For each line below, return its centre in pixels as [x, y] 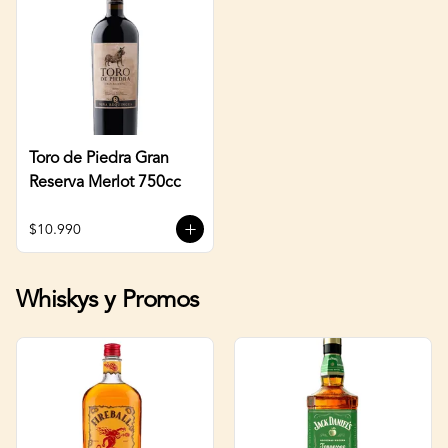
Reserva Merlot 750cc [105, 182]
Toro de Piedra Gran [99, 158]
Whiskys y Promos [107, 301]
